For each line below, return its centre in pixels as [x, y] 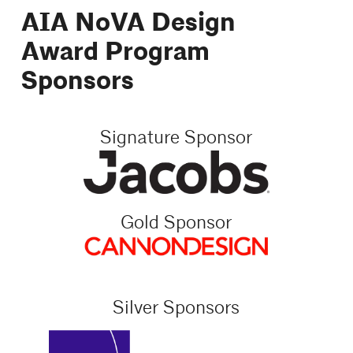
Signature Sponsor [176, 137]
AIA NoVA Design [128, 23]
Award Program [115, 52]
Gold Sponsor [176, 223]
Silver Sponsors [176, 308]
